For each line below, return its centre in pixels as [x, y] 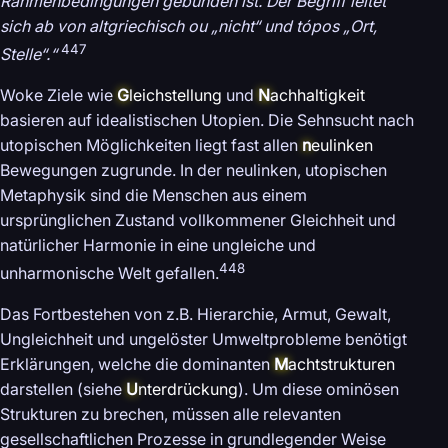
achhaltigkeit [317, 94]
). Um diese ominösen [318, 389]
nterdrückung [188, 389]
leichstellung [175, 94]
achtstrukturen [341, 364]
